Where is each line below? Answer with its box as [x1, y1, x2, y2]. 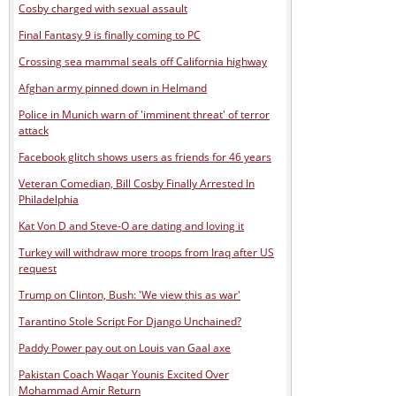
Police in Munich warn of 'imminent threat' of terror [19, 106, 270, 122]
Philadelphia [19, 191, 79, 207]
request [19, 260, 57, 276]
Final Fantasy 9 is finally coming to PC [19, 27, 201, 42]
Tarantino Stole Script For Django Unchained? [19, 313, 241, 329]
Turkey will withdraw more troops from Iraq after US [19, 244, 274, 260]
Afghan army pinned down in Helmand [19, 80, 207, 95]
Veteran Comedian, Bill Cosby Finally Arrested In [19, 175, 255, 191]
